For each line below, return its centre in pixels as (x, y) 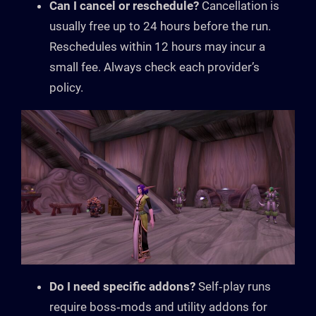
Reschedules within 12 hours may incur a (157, 47)
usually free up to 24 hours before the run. (160, 26)
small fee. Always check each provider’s (154, 67)
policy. (66, 88)
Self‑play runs (233, 286)
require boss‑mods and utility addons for (158, 306)
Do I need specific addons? (122, 286)
